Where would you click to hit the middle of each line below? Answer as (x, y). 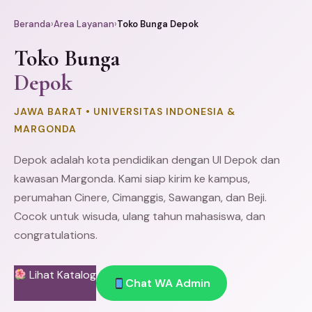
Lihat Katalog (62, 275)
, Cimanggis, (138, 197)
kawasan (38, 179)
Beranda (32, 24)
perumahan (44, 197)
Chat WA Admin (168, 283)
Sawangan (195, 197)
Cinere (91, 197)
